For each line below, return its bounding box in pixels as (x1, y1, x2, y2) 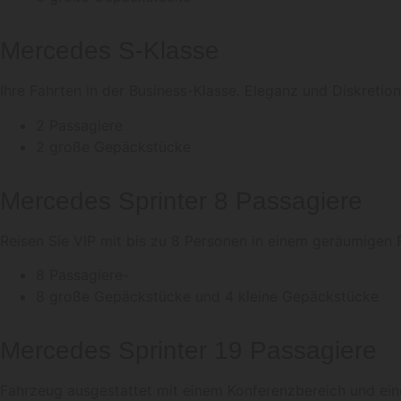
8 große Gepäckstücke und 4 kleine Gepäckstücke (36, 287, 379, 306)
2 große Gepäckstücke (36, 137, 191, 156)
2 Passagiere (36, 115, 123, 134)
